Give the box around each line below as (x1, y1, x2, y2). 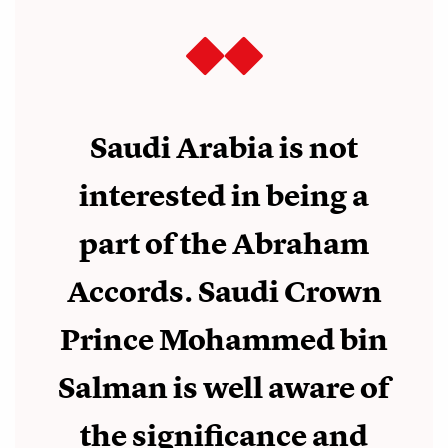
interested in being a (79, 177, 369, 216)
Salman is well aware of (58, 369, 390, 408)
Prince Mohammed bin (60, 321, 388, 360)
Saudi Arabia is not (90, 129, 358, 168)
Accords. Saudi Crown (66, 273, 382, 312)
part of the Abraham (79, 225, 369, 264)
